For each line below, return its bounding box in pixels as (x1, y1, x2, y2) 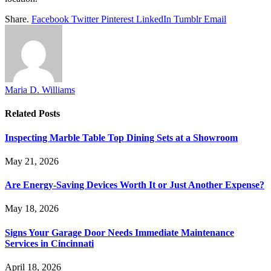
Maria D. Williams (5, 85, 75, 96)
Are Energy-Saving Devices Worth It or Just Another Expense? (5, 180, 264, 191)
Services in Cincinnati (5, 238, 94, 249)
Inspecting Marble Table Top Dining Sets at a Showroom (5, 132, 238, 143)
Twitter (71, 14, 99, 25)
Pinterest (101, 14, 134, 25)
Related (5, 108, 39, 119)
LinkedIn (136, 14, 171, 25)
